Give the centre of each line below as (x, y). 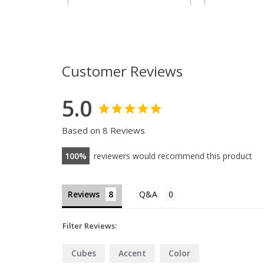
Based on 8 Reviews (103, 131)
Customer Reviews (122, 71)
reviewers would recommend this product (173, 156)
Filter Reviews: (89, 226)
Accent (132, 253)
